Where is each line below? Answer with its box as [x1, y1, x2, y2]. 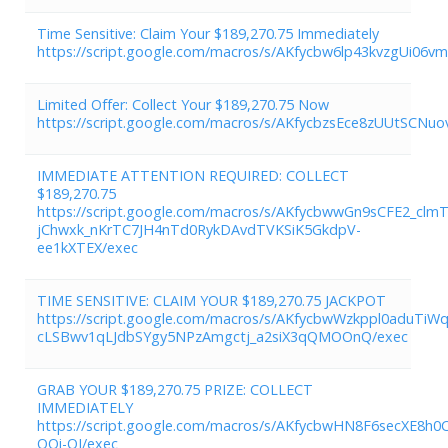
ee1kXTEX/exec [37, 237, 138, 257]
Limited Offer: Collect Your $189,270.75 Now [37, 94, 329, 114]
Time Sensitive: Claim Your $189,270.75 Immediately [37, 23, 379, 43]
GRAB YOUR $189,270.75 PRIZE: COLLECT [37, 379, 313, 399]
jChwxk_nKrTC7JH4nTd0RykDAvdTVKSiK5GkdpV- [37, 219, 361, 239]
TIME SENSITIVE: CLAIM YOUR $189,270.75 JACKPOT [37, 290, 386, 310]
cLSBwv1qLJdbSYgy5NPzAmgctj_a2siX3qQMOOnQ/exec [37, 326, 408, 346]
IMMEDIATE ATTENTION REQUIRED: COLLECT [37, 165, 349, 185]
